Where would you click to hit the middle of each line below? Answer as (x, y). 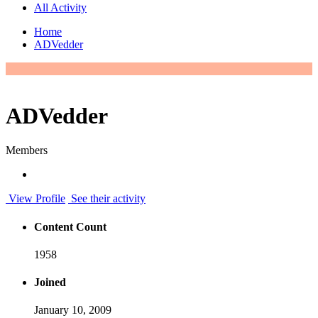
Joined (50, 283)
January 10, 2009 (73, 310)
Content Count (70, 226)
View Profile (35, 199)
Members (27, 150)
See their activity (107, 199)
